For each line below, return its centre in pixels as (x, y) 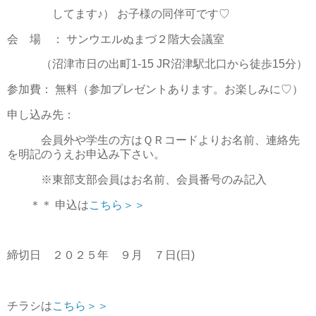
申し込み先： (42, 115)
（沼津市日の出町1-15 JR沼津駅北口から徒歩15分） (157, 64)
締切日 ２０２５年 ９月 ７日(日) (101, 255)
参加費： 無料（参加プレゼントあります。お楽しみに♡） (155, 90)
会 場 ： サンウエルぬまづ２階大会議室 (116, 39)
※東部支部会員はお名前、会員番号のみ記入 (137, 179)
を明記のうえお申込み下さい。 (86, 154)
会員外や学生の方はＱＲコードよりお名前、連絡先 (153, 140)
